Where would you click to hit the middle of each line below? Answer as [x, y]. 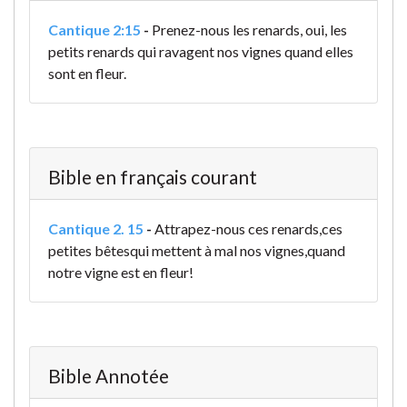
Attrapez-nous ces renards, [238, 229]
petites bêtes [89, 251]
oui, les [326, 30]
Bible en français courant [153, 177]
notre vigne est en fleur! [121, 273]
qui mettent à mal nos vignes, [218, 251]
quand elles [319, 52]
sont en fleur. [87, 74]
